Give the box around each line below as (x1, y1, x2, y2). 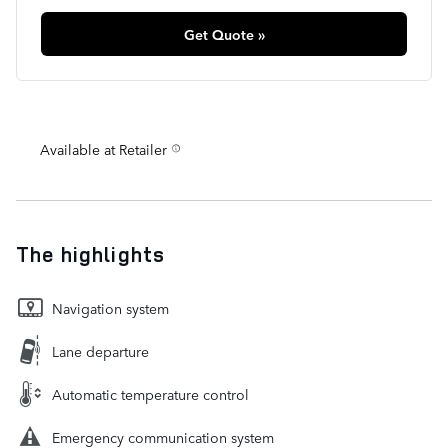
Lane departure (52, 341, 149, 362)
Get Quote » (183, 24, 265, 45)
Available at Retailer (40, 139, 167, 160)
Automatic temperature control (52, 384, 249, 405)
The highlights (16, 240, 165, 269)
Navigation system (52, 298, 169, 319)
